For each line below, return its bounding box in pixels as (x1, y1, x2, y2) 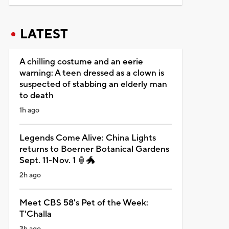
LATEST (19, 26, 68, 42)
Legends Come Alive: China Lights (19, 132, 156, 144)
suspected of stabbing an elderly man (19, 78, 167, 90)
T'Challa (19, 208, 52, 220)
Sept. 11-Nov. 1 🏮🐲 (19, 154, 95, 166)
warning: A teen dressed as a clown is (19, 67, 164, 79)
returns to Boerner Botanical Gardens (19, 143, 169, 155)
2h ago (19, 170, 41, 180)
